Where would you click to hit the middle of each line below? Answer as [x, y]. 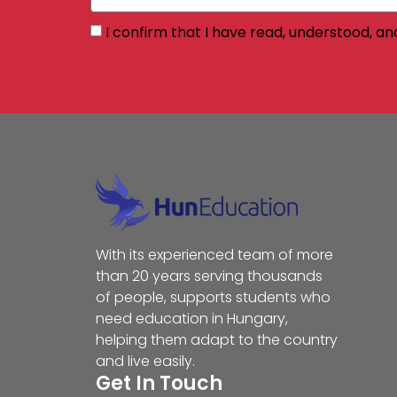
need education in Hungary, [191, 319]
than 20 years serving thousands [209, 276]
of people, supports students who [213, 298]
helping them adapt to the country [216, 340]
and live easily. [145, 362]
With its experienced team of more [214, 255]
